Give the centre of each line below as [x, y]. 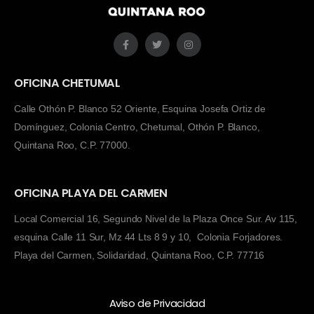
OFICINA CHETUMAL [67, 83]
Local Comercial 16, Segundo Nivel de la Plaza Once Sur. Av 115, [156, 219]
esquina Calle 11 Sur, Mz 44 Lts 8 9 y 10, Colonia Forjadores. [149, 237]
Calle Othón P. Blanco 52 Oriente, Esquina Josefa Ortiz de [140, 109]
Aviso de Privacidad [157, 303]
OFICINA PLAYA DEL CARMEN [91, 193]
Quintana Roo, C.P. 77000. [72, 145]
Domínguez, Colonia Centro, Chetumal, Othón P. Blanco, [137, 127]
